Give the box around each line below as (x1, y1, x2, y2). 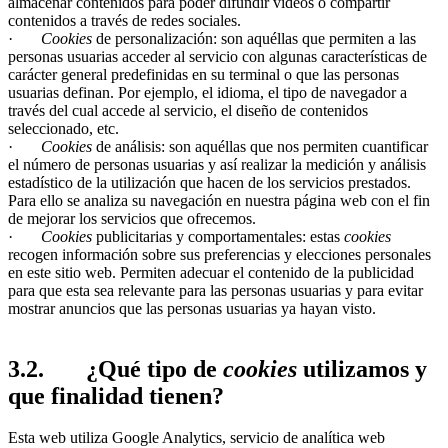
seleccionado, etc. (8, 119, 119, 137)
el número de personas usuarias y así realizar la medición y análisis (8, 155, 426, 173)
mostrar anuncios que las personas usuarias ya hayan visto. (8, 299, 376, 317)
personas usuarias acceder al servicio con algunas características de (8, 47, 427, 65)
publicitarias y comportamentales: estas (92, 227, 344, 245)
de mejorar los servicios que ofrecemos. (8, 209, 256, 227)
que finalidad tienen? (8, 382, 224, 409)
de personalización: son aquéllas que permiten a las (92, 29, 416, 47)
